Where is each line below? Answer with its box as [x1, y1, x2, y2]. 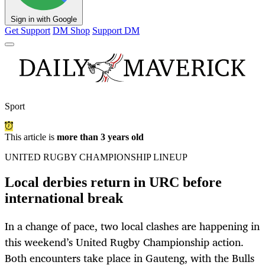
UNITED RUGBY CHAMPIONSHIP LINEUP [5, 152, 188, 163]
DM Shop [53, 25, 90, 36]
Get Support [5, 25, 50, 36]
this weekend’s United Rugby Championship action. [5, 233, 244, 251]
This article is [5, 132, 57, 143]
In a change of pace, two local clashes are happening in [5, 217, 260, 235]
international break [5, 190, 123, 206]
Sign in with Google [11, 15, 77, 24]
